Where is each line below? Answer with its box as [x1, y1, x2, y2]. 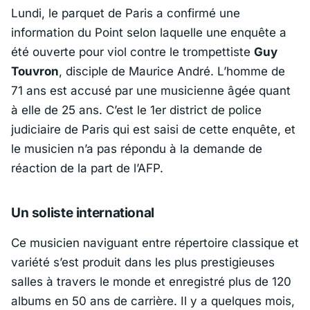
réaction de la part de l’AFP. [11, 161, 163, 176]
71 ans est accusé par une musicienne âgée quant [11, 84, 291, 98]
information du [11, 26, 95, 40]
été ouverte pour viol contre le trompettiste [11, 45, 254, 60]
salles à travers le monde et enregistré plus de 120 [11, 274, 291, 289]
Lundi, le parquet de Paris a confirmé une [11, 6, 240, 21]
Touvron [11, 64, 59, 79]
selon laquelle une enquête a [123, 26, 286, 40]
